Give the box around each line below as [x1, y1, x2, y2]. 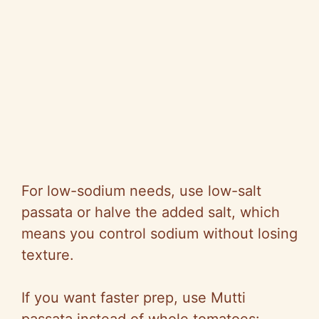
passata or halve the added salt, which [21, 204, 280, 221]
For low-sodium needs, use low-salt [21, 182, 261, 200]
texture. [21, 246, 74, 264]
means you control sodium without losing [21, 225, 298, 243]
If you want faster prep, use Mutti [21, 289, 246, 307]
